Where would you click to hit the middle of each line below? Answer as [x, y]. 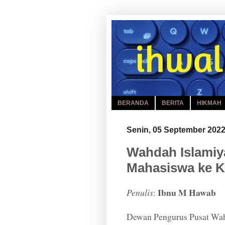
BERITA [173, 103]
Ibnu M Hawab [187, 193]
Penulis [140, 193]
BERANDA [133, 103]
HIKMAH [209, 103]
